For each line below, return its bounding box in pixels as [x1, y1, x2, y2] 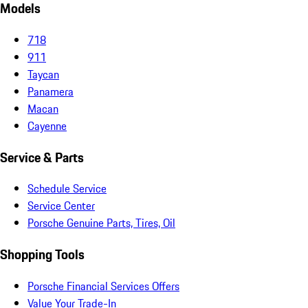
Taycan [27, 65, 59, 82]
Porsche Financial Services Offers [27, 277, 179, 294]
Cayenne [27, 117, 67, 134]
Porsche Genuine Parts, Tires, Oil [27, 214, 175, 232]
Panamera [27, 82, 74, 100]
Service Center [27, 197, 95, 214]
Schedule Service [27, 180, 107, 197]
